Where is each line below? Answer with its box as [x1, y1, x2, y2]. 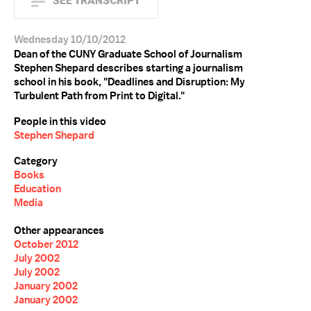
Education [14, 182, 61, 196]
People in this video [14, 115, 106, 128]
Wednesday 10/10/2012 [14, 33, 126, 47]
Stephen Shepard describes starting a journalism [14, 61, 243, 75]
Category [14, 154, 58, 168]
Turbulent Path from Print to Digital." [14, 89, 185, 103]
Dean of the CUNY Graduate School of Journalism [14, 47, 242, 61]
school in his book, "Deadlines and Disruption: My [14, 75, 245, 89]
